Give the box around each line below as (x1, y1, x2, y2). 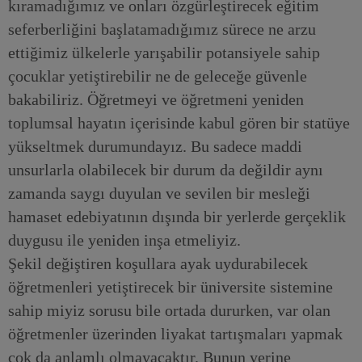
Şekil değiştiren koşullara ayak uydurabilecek (8, 255, 308, 273)
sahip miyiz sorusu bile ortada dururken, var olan (8, 301, 330, 320)
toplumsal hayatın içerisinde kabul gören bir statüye (8, 114, 350, 133)
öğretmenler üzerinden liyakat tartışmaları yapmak (8, 325, 343, 343)
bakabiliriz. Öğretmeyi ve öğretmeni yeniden (8, 90, 304, 109)
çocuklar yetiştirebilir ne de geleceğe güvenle (8, 67, 307, 86)
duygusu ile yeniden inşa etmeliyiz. (8, 231, 241, 250)
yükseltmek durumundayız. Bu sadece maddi (8, 137, 302, 156)
